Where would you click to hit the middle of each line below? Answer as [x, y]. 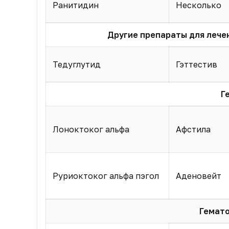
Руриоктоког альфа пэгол [106, 176]
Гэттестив [196, 64]
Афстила [193, 129]
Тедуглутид [76, 64]
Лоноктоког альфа [91, 129]
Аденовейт [198, 176]
